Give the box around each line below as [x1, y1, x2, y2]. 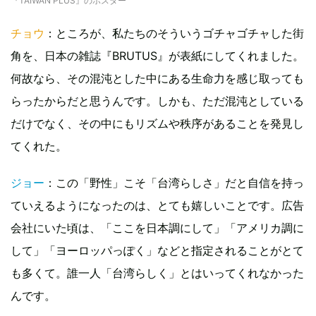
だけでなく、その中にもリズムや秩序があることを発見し [11, 116, 304, 131]
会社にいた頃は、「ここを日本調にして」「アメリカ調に [11, 221, 304, 236]
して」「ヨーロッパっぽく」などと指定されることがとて [11, 243, 304, 258]
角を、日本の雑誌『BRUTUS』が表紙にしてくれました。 [11, 49, 304, 63]
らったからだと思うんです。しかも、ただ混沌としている [11, 94, 304, 109]
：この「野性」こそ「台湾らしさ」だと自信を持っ [44, 176, 304, 190]
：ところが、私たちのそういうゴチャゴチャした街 [44, 26, 304, 41]
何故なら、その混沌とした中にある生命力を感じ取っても [11, 71, 304, 86]
